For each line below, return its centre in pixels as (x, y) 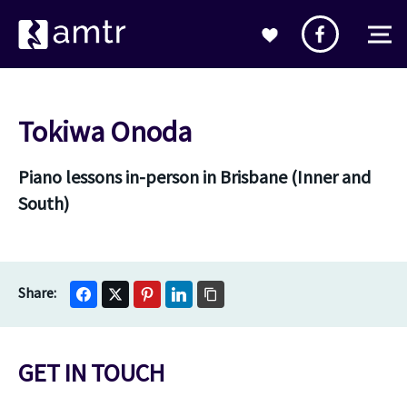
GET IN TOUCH (91, 372)
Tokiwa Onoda (105, 132)
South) (44, 203)
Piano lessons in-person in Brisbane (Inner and (194, 177)
